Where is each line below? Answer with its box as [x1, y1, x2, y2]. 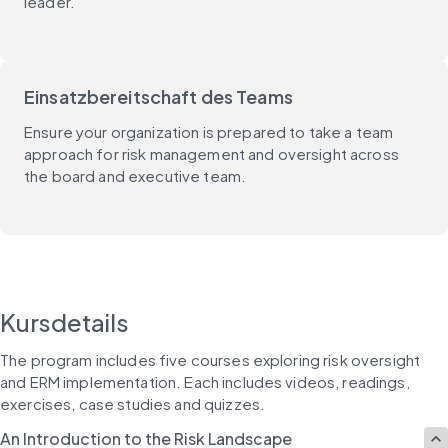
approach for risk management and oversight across [24, 143, 399, 163]
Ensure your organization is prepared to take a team [24, 121, 394, 141]
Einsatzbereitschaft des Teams [24, 84, 293, 108]
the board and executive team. [24, 165, 247, 185]
